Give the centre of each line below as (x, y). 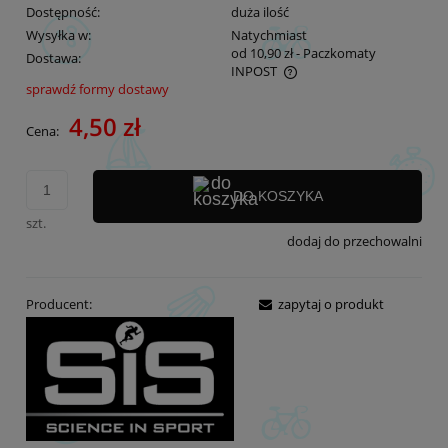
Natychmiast (268, 34)
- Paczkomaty (335, 52)
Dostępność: (63, 11)
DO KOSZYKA (277, 196)
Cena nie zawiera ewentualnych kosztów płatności (194, 90)
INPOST (253, 70)
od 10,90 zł (261, 52)
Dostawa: (53, 57)
